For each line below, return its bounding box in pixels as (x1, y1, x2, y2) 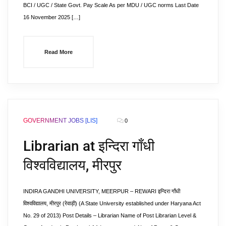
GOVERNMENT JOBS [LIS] (23, 117, 97, 124)
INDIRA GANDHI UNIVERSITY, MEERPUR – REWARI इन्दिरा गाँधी (23, 188, 180, 194)
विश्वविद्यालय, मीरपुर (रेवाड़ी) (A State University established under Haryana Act (23, 200, 201, 206)
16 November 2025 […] (23, 14, 80, 20)
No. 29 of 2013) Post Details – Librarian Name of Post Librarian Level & (23, 212, 196, 218)
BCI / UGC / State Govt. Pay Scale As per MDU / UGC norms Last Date (23, 2, 199, 8)
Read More (44, 49, 73, 55)
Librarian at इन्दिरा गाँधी (23, 138, 154, 154)
